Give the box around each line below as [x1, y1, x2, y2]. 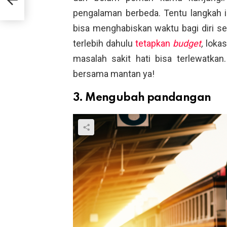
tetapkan [135, 37, 173, 49]
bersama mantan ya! [73, 68, 155, 79]
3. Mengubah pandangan [73, 92, 211, 103]
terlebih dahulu [73, 37, 135, 49]
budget [172, 37, 201, 49]
